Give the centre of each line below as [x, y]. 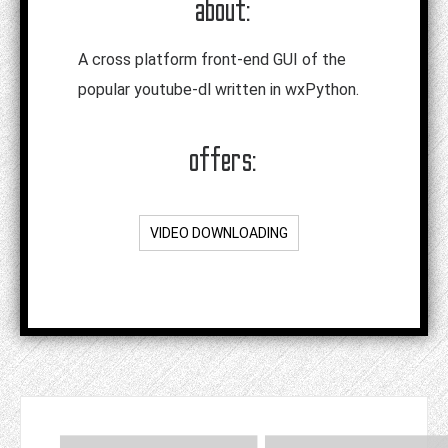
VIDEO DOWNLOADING [219, 233]
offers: [224, 160]
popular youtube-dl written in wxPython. [218, 90]
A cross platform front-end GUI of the [212, 60]
